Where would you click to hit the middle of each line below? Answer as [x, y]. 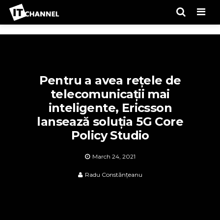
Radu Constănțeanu [113, 175]
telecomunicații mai [110, 94]
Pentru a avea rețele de [110, 80]
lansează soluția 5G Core [110, 122]
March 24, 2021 [114, 156]
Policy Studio [110, 135]
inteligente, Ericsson [110, 108]
